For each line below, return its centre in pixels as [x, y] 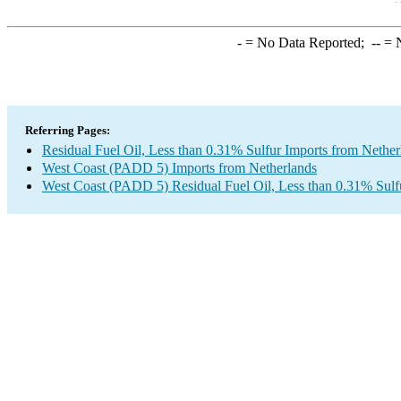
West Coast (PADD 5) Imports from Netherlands [179, 168]
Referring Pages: [68, 130]
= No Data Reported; [306, 43]
